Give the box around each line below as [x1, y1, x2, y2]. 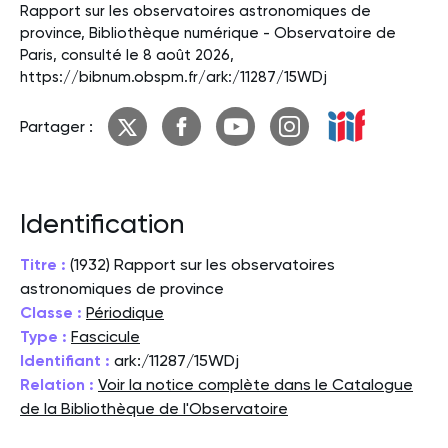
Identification [20, 207, 184, 240]
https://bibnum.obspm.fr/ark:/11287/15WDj [20, 67, 327, 86]
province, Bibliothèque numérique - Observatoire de [20, 23, 396, 42]
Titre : [20, 254, 66, 274]
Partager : [20, 116, 93, 136]
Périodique [86, 302, 164, 322]
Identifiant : [20, 350, 110, 370]
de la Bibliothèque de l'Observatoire [20, 398, 288, 418]
